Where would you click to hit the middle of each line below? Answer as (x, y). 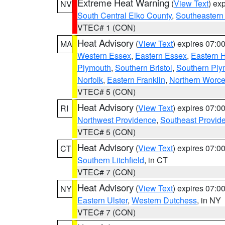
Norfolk (90, 80)
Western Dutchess (164, 200)
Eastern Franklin (136, 80)
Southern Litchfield (111, 160)
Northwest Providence (117, 120)
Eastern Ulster (102, 200)
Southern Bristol (144, 68)
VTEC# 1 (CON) (106, 27)
